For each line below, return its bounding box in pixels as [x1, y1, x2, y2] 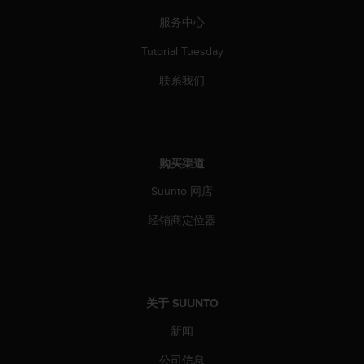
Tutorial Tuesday [141, 43, 223, 60]
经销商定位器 [148, 212, 216, 229]
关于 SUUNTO [145, 295, 219, 312]
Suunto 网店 [151, 183, 213, 200]
